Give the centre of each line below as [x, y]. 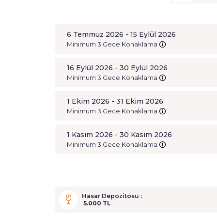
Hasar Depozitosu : [112, 196]
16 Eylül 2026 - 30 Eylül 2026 [117, 68]
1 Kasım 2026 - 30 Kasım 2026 [119, 135]
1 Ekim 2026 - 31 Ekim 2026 [115, 101]
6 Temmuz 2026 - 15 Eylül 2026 [121, 34]
